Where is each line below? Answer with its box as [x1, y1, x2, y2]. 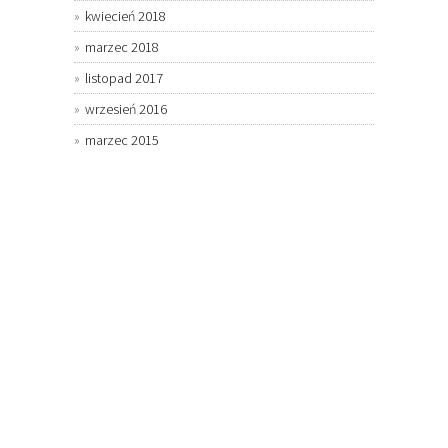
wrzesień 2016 [85, 100, 167, 119]
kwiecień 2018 [85, 7, 166, 26]
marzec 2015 [85, 131, 159, 150]
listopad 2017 [85, 69, 163, 88]
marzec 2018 [85, 38, 159, 57]
